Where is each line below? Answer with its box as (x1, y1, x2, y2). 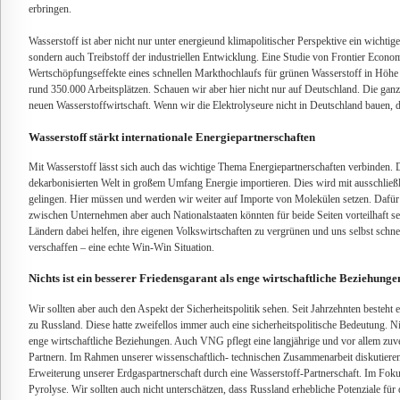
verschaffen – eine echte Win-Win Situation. (29, 242, 214, 254)
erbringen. (29, 4, 71, 16)
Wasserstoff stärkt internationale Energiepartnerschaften (29, 129, 315, 144)
